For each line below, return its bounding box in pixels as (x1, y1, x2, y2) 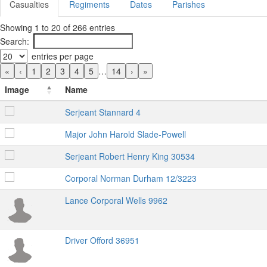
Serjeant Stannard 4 (65, 106, 141, 118)
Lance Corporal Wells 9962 (65, 194, 167, 206)
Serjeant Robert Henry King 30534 (65, 150, 195, 162)
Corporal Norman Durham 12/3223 (65, 172, 197, 184)
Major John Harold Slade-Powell (65, 128, 186, 140)
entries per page (32, 50, 94, 62)
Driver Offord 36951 (65, 234, 139, 246)
